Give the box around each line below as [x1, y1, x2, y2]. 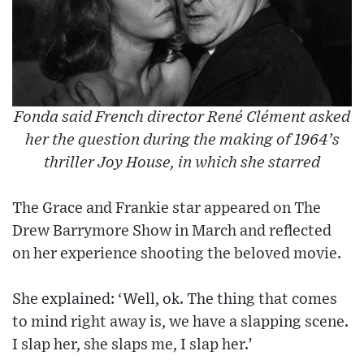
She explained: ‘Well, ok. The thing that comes [12, 292, 337, 308]
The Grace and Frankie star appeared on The [12, 201, 321, 217]
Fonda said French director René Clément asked [14, 110, 350, 126]
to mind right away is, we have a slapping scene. [12, 314, 349, 331]
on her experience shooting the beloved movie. [12, 246, 341, 262]
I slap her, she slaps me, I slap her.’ [12, 337, 253, 353]
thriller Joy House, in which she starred [44, 155, 320, 171]
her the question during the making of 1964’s [24, 132, 340, 149]
